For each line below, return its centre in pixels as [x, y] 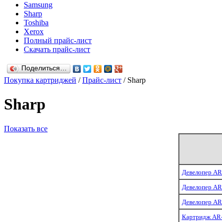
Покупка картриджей [40, 80]
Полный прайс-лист [58, 40]
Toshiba [36, 23]
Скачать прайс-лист [57, 49]
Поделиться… [44, 68]
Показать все [26, 128]
